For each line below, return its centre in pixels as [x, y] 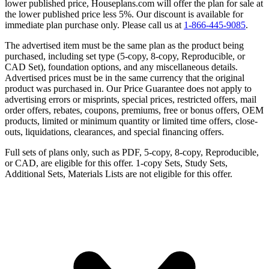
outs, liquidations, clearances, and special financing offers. [114, 131]
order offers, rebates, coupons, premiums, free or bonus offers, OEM [134, 110]
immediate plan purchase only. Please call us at [94, 25]
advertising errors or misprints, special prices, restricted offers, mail [131, 99]
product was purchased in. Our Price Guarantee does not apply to [128, 88]
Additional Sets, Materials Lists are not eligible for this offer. [119, 174]
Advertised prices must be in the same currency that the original [125, 77]
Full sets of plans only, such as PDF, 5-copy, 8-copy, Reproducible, [132, 152]
